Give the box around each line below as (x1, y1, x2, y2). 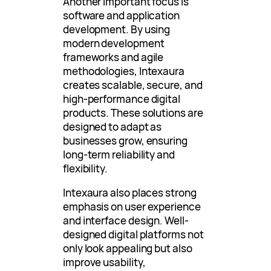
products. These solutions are (63, 105, 203, 120)
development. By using (63, 22, 171, 36)
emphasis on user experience (63, 199, 201, 214)
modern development (63, 36, 165, 50)
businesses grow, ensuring (63, 133, 188, 148)
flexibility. (63, 161, 108, 175)
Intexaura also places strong (63, 185, 197, 200)
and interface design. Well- (63, 213, 189, 227)
